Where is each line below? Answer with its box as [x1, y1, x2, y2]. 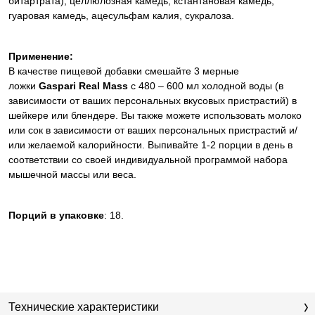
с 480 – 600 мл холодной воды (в [128, 80, 283, 91]
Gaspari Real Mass [39, 80, 128, 91]
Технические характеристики [8, 301, 159, 313]
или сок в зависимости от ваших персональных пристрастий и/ [8, 124, 297, 136]
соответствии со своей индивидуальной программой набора [8, 154, 288, 165]
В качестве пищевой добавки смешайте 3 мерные [8, 65, 239, 77]
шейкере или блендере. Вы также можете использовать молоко [8, 110, 302, 121]
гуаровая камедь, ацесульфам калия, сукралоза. [8, 10, 234, 21]
